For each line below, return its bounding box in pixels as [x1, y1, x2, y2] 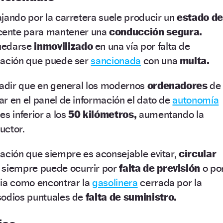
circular [179, 147, 217, 160]
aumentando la [136, 108, 204, 120]
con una [140, 54, 180, 67]
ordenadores [147, 79, 208, 92]
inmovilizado [34, 39, 93, 52]
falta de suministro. [85, 190, 177, 203]
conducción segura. [109, 25, 202, 38]
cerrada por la [137, 176, 202, 189]
